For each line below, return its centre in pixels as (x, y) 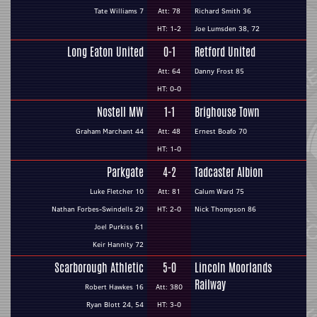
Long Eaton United (105, 52)
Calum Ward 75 (219, 191)
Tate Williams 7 (119, 11)
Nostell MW (120, 112)
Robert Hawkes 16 (114, 287)
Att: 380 (169, 287)
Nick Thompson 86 (225, 209)
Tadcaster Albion (229, 172)
